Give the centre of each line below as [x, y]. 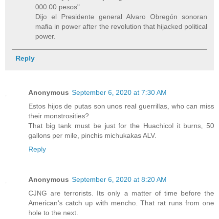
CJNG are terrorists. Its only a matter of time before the [121, 193]
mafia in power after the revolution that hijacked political [121, 27]
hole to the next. [53, 213]
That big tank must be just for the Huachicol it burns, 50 [121, 126]
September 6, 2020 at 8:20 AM [119, 180]
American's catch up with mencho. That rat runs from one [121, 203]
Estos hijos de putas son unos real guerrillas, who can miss [121, 106]
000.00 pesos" [58, 7]
